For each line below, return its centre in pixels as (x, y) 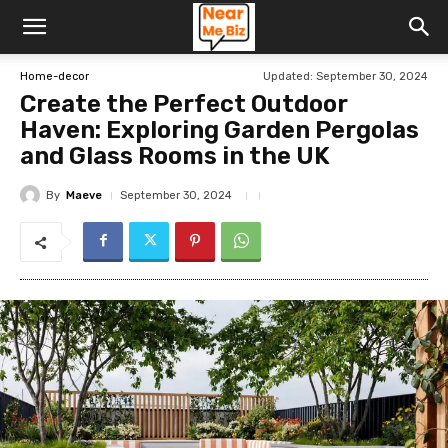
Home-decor (54, 76)
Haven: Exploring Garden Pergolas (219, 130)
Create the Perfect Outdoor (184, 104)
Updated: (288, 76)
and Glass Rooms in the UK (175, 156)
